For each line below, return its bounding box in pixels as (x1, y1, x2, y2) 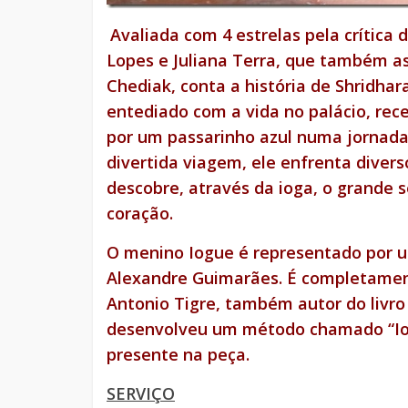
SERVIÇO (107, 382, 175, 404)
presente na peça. (107, 343, 250, 365)
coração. (107, 202, 173, 224)
